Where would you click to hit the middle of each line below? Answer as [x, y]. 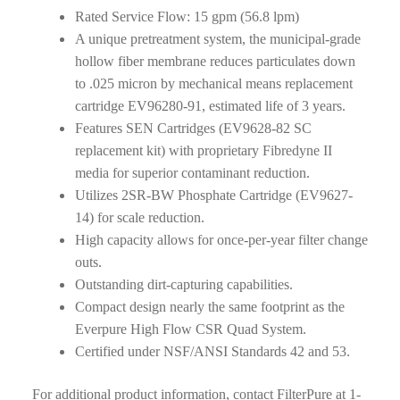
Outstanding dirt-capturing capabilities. [185, 285]
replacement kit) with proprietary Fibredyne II [203, 151]
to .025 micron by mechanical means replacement [213, 84]
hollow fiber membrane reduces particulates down [215, 62]
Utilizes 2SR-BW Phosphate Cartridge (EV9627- [213, 196]
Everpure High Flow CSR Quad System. [192, 329]
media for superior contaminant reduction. [194, 173]
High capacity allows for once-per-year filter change [221, 240]
